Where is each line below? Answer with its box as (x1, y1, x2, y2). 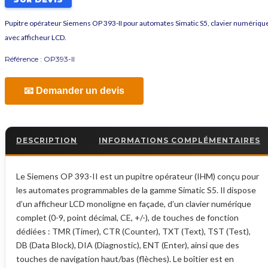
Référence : (5, 54, 44, 64)
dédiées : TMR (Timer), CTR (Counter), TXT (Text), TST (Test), (16, 226, 251, 237)
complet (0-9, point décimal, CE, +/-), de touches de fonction (16, 212, 239, 223)
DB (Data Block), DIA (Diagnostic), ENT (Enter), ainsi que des (16, 240, 239, 251)
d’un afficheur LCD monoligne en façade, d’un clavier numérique (16, 199, 251, 209)
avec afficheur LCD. (5, 33, 66, 42)
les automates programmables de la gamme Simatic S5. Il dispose (16, 185, 256, 196)
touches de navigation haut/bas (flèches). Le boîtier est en (16, 254, 234, 264)
